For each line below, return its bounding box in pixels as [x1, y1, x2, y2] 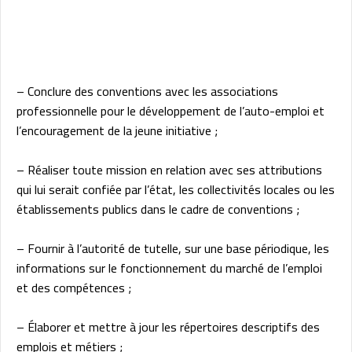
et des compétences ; [16, 276, 131, 300]
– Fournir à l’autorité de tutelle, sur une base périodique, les [16, 236, 329, 261]
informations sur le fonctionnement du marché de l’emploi [16, 256, 322, 280]
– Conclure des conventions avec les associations [16, 79, 278, 104]
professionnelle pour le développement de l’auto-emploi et [16, 99, 324, 123]
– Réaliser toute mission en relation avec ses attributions [16, 158, 322, 182]
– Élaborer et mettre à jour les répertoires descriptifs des [16, 315, 320, 339]
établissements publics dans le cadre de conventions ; [16, 197, 299, 222]
